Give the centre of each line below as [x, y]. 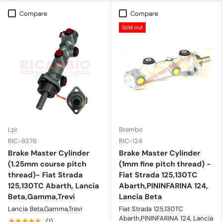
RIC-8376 [22, 141]
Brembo [131, 129]
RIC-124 [131, 141]
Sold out [132, 27]
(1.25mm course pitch [47, 164]
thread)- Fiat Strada [45, 175]
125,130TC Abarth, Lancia [54, 186]
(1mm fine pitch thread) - [165, 164]
